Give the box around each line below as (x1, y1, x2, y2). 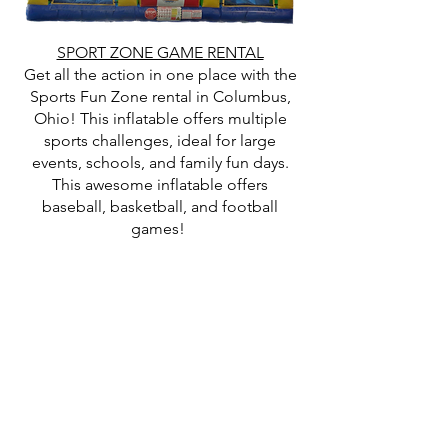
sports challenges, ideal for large (44, 131, 276, 150)
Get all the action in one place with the (23, 65, 297, 84)
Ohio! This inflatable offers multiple (33, 109, 287, 128)
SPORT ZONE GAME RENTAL (56, 43, 264, 62)
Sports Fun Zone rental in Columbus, (29, 87, 291, 106)
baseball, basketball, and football (42, 197, 278, 216)
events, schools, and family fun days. (31, 153, 289, 172)
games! (131, 219, 189, 238)
